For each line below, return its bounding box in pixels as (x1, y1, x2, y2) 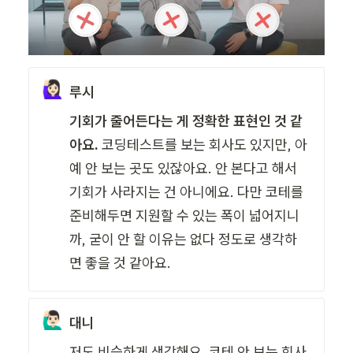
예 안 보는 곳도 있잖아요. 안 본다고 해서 (69, 158, 298, 177)
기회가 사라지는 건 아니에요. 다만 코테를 (69, 182, 304, 201)
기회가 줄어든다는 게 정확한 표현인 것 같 (69, 111, 303, 130)
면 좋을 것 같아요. (69, 253, 175, 272)
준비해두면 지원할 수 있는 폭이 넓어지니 (69, 206, 300, 225)
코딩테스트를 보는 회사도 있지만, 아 (98, 135, 308, 154)
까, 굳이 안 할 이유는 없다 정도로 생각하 (69, 229, 298, 248)
